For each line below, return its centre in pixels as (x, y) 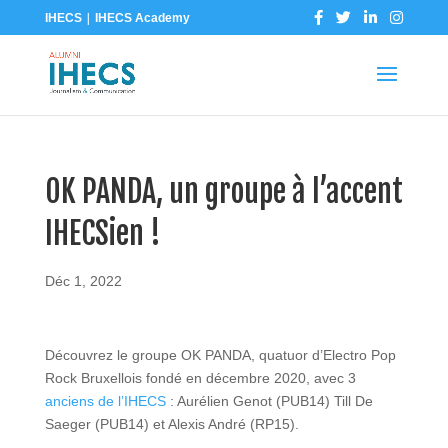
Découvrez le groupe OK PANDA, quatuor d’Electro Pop (220, 355)
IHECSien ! (102, 233)
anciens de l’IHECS (105, 401)
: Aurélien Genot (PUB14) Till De (269, 401)
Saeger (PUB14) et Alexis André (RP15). (171, 424)
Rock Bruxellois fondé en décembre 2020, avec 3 (200, 378)
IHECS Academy (142, 17)
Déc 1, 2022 (83, 281)
